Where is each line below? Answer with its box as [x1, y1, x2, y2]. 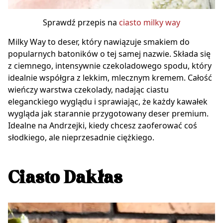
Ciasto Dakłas [8, 167, 122, 190]
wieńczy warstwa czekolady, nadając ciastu [8, 84, 169, 96]
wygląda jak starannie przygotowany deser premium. [8, 108, 209, 119]
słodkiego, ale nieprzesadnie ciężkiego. [8, 132, 154, 143]
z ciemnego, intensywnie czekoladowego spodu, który [8, 60, 212, 72]
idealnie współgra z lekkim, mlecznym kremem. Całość [8, 72, 212, 84]
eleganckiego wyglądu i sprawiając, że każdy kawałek [8, 96, 208, 108]
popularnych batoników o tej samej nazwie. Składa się [8, 48, 211, 60]
